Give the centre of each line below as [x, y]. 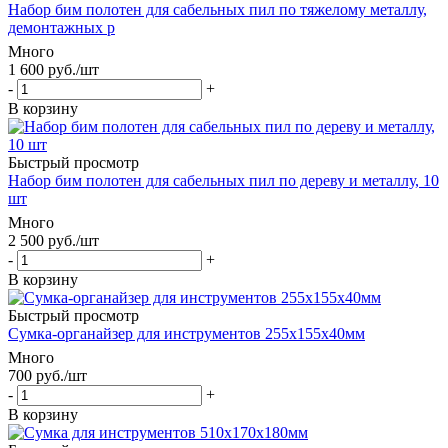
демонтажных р [61, 27]
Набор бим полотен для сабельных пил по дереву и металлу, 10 [223, 180]
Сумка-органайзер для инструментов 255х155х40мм [186, 333]
